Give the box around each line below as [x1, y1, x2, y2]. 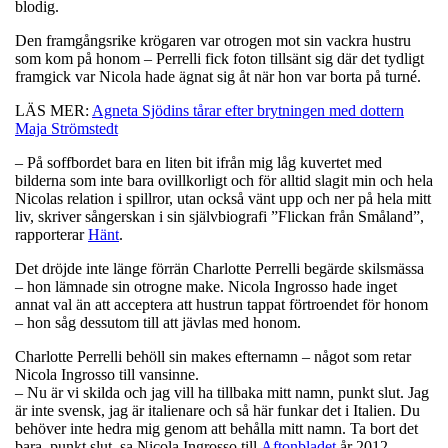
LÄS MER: [15, 101, 92, 119]
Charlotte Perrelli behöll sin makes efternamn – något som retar [15, 347, 411, 365]
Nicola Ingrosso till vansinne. [15, 365, 199, 383]
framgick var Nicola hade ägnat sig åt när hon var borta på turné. [15, 67, 421, 85]
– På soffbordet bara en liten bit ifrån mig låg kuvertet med [15, 153, 382, 171]
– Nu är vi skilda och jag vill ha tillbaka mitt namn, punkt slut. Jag [15, 383, 429, 401]
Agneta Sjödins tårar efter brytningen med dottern [92, 101, 404, 119]
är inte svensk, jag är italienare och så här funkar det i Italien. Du [15, 401, 420, 419]
